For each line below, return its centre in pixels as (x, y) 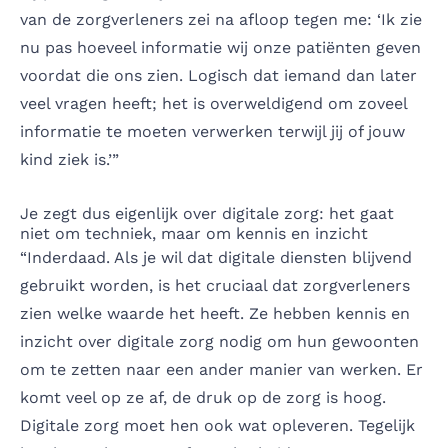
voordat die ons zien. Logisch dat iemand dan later (218, 75)
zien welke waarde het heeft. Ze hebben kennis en (215, 313)
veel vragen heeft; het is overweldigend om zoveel (213, 103)
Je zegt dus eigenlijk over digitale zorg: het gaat (207, 213)
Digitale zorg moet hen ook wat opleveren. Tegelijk (217, 425)
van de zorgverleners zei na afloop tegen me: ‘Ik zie (221, 19)
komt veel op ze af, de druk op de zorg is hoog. (203, 397)
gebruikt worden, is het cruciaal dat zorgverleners (215, 285)
